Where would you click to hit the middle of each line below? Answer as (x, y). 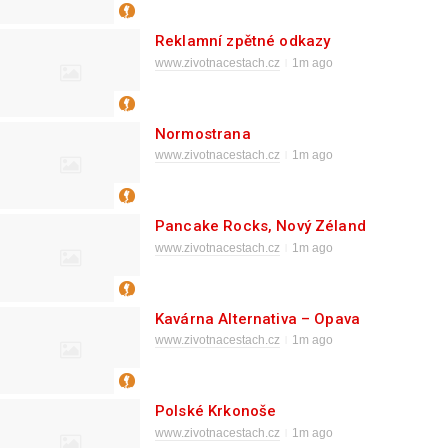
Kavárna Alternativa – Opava (258, 318)
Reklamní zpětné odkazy (243, 41)
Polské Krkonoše (216, 411)
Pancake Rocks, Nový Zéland (260, 226)
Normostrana (203, 133)
